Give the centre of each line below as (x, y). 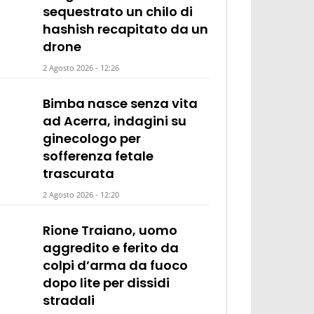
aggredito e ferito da (111, 247)
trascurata (79, 173)
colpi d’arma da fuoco (116, 265)
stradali (69, 300)
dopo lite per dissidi (107, 282)
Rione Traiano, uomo (110, 230)
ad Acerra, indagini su (115, 121)
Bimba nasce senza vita (121, 103)
